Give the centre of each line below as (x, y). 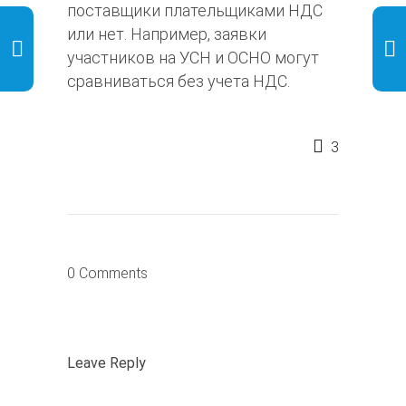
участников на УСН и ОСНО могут (193, 58)
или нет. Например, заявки (167, 34)
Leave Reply (106, 363)
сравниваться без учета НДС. (179, 82)
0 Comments (107, 274)
